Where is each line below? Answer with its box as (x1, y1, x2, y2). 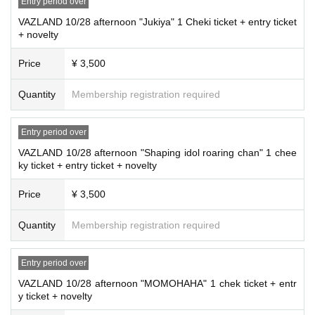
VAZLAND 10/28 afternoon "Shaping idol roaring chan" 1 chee (18, 146, 297, 158)
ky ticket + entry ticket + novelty (18, 159, 157, 171)
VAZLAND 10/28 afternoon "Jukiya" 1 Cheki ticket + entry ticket (18, 15, 297, 27)
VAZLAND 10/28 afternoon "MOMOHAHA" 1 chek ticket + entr (18, 277, 297, 289)
